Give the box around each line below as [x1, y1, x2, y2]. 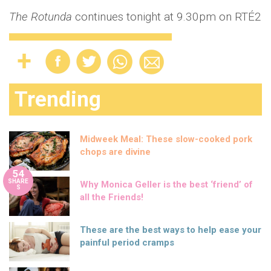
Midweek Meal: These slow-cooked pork [80, 134, 252, 145]
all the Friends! [80, 192, 143, 203]
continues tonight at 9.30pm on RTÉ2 [75, 10, 261, 24]
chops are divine [80, 146, 151, 158]
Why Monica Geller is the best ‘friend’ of [80, 179, 253, 191]
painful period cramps [80, 237, 174, 249]
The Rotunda [9, 10, 75, 24]
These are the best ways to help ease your [80, 224, 261, 236]
